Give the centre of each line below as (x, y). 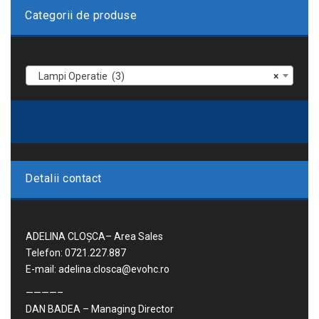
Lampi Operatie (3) (78, 77)
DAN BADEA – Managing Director (100, 309)
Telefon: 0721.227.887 (76, 253)
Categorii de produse (81, 16)
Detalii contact (63, 179)
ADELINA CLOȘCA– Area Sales (94, 237)
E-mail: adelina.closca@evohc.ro (98, 270)
